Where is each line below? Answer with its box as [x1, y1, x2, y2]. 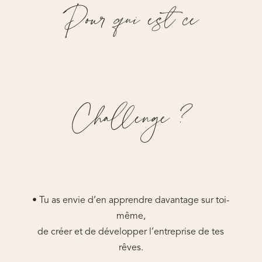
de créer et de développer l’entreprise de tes [37, 227, 225, 237]
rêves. [118, 243, 143, 253]
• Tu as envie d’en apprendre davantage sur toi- [32, 196, 230, 206]
